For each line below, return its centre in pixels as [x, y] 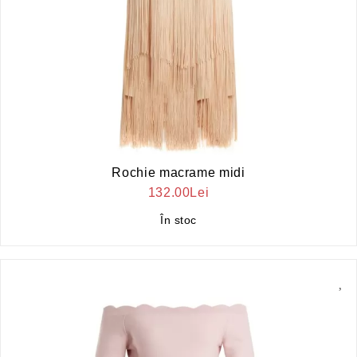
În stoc [178, 220]
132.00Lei [178, 192]
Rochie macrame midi [178, 172]
